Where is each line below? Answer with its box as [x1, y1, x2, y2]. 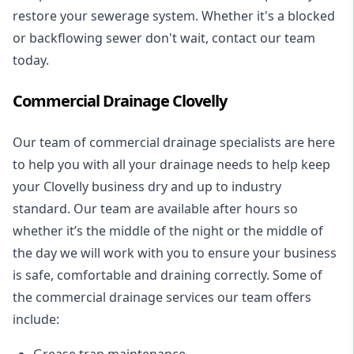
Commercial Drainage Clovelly [13, 89, 227, 111]
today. [13, 51, 49, 69]
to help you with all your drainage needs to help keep [13, 155, 330, 173]
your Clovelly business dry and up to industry [13, 177, 281, 195]
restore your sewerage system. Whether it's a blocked [13, 6, 335, 24]
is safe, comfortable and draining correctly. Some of [13, 265, 322, 284]
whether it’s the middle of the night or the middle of [13, 221, 323, 239]
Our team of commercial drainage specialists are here [13, 133, 335, 151]
